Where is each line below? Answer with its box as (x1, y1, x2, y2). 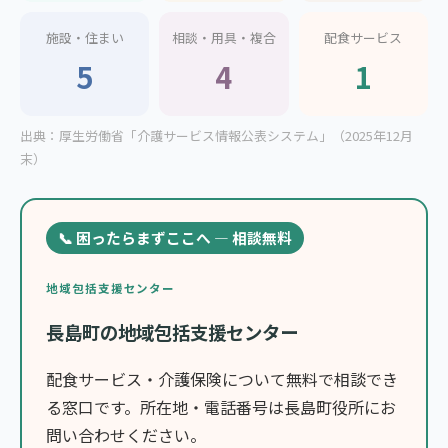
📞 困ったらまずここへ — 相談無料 (58, 227, 292, 249)
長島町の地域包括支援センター (46, 319, 298, 346)
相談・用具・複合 (171, 28, 276, 48)
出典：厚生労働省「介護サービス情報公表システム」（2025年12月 (20, 126, 413, 146)
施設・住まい (45, 28, 124, 48)
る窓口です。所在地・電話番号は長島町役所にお (46, 395, 396, 420)
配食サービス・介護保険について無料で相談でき (46, 367, 398, 392)
